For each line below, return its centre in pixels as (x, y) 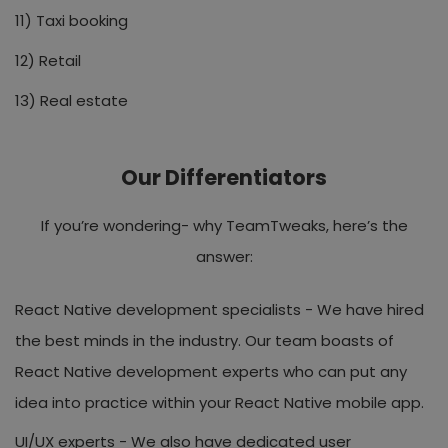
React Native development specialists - (164, 309)
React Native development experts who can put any (211, 371)
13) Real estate (71, 100)
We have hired (368, 309)
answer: (224, 256)
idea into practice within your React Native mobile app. (219, 402)
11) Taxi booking (71, 20)
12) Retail (48, 60)
